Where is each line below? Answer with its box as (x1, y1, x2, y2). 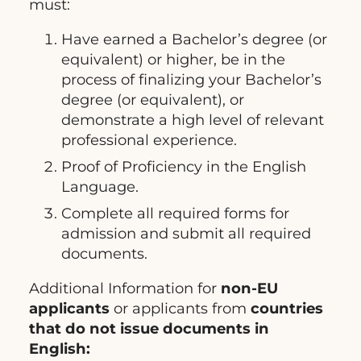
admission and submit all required (61, 224, 311, 243)
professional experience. (61, 131, 237, 150)
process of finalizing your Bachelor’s (61, 70, 322, 89)
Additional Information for (29, 279, 221, 298)
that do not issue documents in (29, 319, 269, 338)
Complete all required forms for (61, 204, 289, 223)
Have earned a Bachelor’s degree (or (61, 30, 327, 49)
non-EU (221, 279, 278, 298)
